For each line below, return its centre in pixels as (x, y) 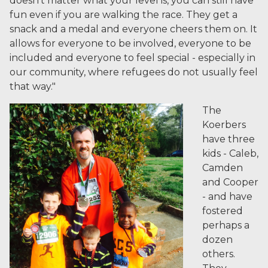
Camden (223, 168)
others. (219, 254)
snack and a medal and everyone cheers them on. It (133, 29)
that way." (33, 86)
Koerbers (224, 125)
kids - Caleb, (230, 153)
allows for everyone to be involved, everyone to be (130, 43)
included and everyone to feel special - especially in (133, 58)
